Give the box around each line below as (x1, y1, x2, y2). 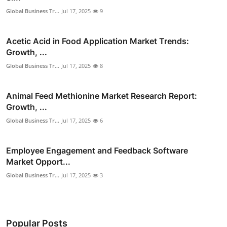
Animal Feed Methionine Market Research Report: (6, 90, 197, 101)
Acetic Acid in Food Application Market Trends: (6, 35, 189, 46)
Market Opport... (6, 156, 70, 167)
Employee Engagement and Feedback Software (6, 145, 188, 156)
